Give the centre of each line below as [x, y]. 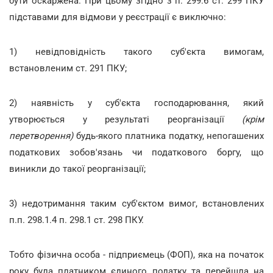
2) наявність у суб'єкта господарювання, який [136, 103]
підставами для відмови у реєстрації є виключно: [118, 17]
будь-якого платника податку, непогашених [168, 136]
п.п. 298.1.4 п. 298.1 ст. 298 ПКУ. [76, 220]
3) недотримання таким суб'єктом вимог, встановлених [136, 203]
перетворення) [41, 136]
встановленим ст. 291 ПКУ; [68, 68]
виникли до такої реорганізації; [77, 168]
